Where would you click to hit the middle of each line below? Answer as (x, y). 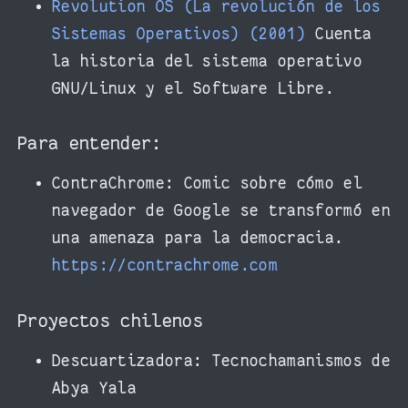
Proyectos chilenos (116, 320)
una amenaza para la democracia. (198, 239)
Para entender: (95, 143)
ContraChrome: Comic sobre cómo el (207, 184)
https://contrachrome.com (165, 266)
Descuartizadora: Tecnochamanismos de (221, 361)
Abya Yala (94, 388)
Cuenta (339, 34)
